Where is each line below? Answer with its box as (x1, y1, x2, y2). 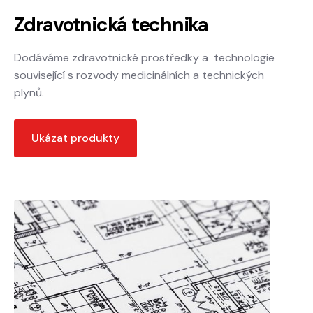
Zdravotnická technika (14, 12, 208, 38)
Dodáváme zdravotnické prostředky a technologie (14, 50, 275, 66)
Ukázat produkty (31, 131, 119, 146)
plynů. (14, 85, 44, 101)
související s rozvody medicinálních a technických (14, 68, 264, 83)
